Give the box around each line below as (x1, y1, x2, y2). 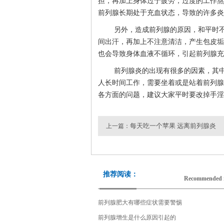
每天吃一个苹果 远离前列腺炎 (130, 121, 216, 129)
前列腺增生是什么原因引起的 (98, 213, 176, 221)
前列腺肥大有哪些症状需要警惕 (98, 198, 182, 206)
